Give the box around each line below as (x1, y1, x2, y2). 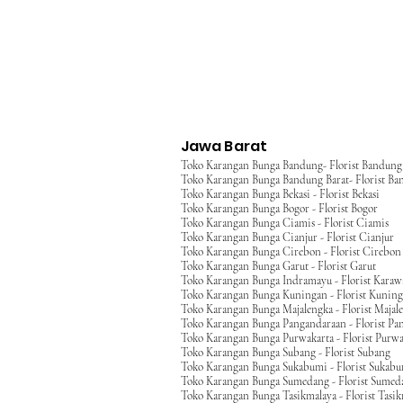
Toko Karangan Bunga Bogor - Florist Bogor (181, 201, 378, 216)
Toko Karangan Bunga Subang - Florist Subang (181, 345, 390, 360)
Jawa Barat (180, 136, 268, 157)
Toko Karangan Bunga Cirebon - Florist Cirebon (181, 245, 401, 259)
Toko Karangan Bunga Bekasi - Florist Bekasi (181, 187, 380, 201)
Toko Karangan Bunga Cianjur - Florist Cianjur (181, 230, 394, 245)
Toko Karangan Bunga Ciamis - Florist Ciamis (181, 216, 389, 230)
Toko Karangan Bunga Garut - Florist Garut (181, 259, 376, 273)
